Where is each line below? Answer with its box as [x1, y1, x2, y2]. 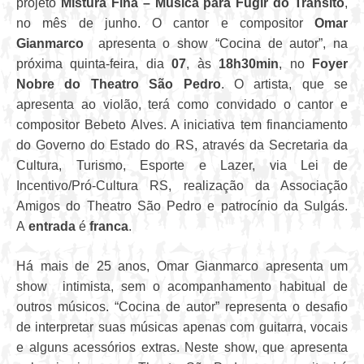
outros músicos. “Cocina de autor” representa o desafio [16, 300, 348, 314]
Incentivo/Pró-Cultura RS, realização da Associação [16, 179, 348, 193]
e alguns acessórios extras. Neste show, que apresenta [16, 340, 348, 355]
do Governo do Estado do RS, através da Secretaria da [16, 138, 348, 153]
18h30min [219, 57, 279, 71]
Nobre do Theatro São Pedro [16, 77, 221, 92]
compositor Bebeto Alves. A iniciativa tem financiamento [16, 118, 348, 132]
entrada [28, 219, 79, 234]
